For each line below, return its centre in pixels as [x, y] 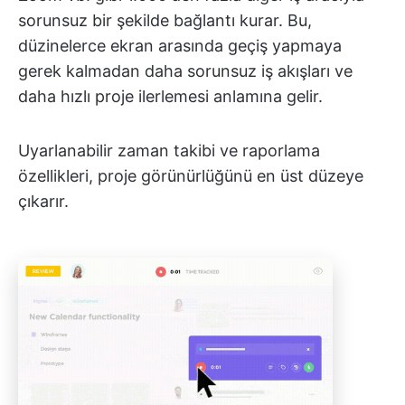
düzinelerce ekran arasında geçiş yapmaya [180, 45]
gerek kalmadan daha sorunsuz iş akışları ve [185, 71]
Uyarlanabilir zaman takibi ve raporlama [169, 150]
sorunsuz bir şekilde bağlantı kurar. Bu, [165, 20]
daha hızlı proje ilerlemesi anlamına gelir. [170, 96]
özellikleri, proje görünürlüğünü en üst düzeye [191, 175]
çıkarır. [43, 201]
